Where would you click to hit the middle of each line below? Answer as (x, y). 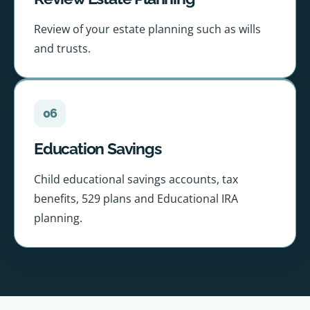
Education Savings (98, 149)
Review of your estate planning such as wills (147, 29)
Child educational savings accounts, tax (136, 180)
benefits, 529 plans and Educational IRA (136, 199)
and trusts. (62, 49)
